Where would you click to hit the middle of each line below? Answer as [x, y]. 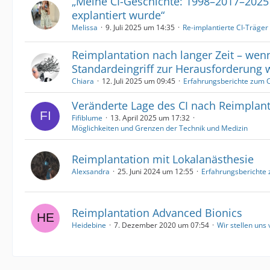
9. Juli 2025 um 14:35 [140, 27]
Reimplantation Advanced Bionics [157, 213]
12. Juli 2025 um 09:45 [139, 81]
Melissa [85, 27]
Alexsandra [91, 171]
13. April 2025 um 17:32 [150, 118]
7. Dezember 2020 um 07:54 [162, 225]
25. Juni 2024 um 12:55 [155, 171]
